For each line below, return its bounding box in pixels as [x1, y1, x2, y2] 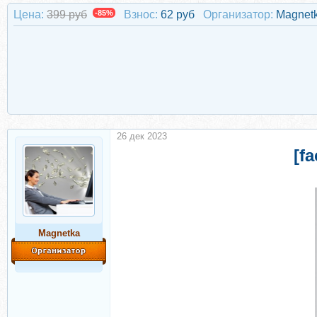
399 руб [47, 8, 87, 21]
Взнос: [124, 8, 158, 21]
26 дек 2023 [117, 131, 167, 142]
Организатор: [203, 8, 273, 21]
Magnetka [38, 228, 80, 238]
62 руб [161, 8, 197, 21]
